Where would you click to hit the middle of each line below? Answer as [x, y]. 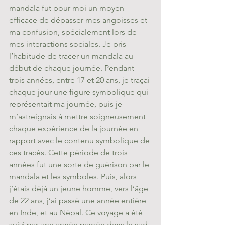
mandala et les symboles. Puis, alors [74, 177]
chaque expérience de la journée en [75, 128]
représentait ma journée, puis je [67, 104]
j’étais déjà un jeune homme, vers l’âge [80, 189]
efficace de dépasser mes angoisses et [79, 20]
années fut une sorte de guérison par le [80, 164]
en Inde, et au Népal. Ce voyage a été [77, 213]
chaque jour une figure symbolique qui [80, 92]
